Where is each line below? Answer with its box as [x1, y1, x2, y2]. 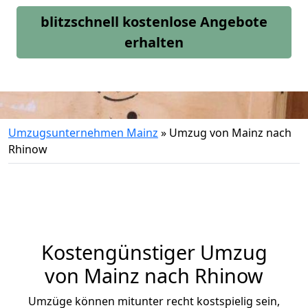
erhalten [124, 33, 184, 52]
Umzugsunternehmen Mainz [8, 125, 158, 140]
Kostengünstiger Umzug [41, 239, 267, 265]
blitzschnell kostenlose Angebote [41, 12, 267, 31]
